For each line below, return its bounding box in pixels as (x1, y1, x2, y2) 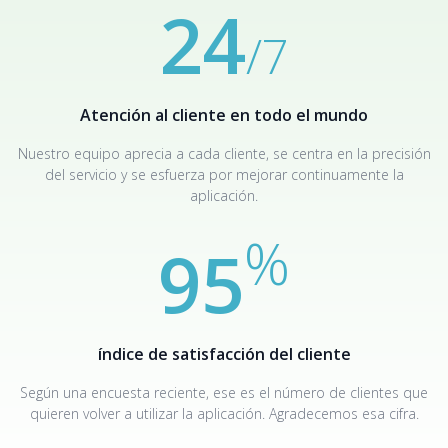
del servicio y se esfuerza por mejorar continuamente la (44, 165, 404, 184)
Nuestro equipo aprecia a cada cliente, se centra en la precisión (17, 144, 431, 163)
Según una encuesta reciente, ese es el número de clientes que (20, 383, 428, 402)
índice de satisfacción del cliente (97, 343, 351, 365)
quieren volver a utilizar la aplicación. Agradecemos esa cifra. (29, 404, 419, 423)
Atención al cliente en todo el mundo (80, 104, 368, 126)
